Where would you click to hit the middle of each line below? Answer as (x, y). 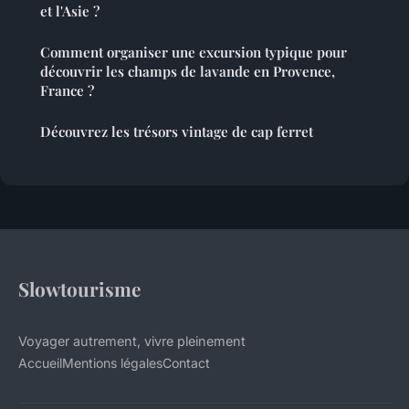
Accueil (40, 363)
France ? (67, 91)
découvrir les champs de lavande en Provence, (188, 72)
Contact (186, 363)
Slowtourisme (79, 289)
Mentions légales (112, 363)
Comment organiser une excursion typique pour (194, 52)
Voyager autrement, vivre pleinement (132, 341)
